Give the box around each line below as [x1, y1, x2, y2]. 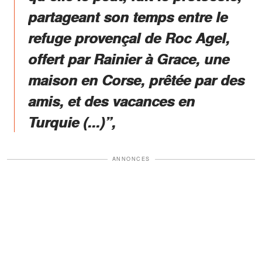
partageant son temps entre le [28, 6, 227, 27]
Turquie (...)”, [28, 112, 116, 132]
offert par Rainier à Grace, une [28, 49, 229, 69]
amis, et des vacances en [28, 91, 195, 111]
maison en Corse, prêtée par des [28, 70, 244, 90]
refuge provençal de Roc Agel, [28, 27, 230, 48]
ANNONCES [112, 155, 150, 163]
